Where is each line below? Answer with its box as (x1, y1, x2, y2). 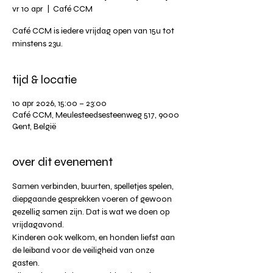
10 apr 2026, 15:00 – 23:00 (12, 97, 107, 108)
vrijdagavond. (12, 219, 64, 230)
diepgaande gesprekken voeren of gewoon (12, 193, 174, 204)
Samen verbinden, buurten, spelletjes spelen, (12, 180, 175, 191)
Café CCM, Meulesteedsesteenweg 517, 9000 (12, 109, 179, 120)
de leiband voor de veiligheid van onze (12, 244, 156, 255)
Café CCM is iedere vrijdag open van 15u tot (12, 25, 174, 36)
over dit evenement (12, 154, 113, 169)
